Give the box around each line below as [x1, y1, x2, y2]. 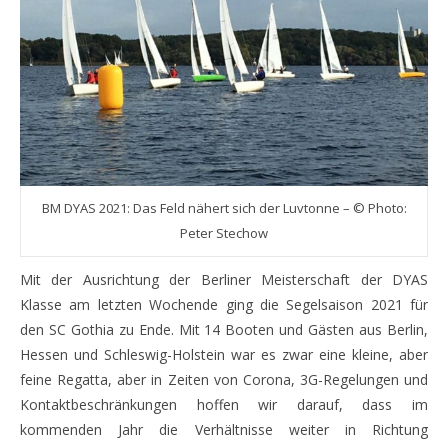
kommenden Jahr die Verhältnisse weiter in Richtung [20, 420, 428, 439]
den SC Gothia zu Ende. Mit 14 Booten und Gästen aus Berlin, [20, 320, 428, 339]
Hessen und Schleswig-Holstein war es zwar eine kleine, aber [20, 345, 428, 364]
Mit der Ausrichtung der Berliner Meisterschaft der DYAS [20, 270, 33, 289]
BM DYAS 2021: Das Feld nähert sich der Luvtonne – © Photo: [41, 199, 407, 217]
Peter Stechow [180, 224, 268, 242]
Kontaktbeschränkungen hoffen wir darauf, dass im [20, 395, 428, 414]
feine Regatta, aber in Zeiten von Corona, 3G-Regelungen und [20, 370, 428, 389]
